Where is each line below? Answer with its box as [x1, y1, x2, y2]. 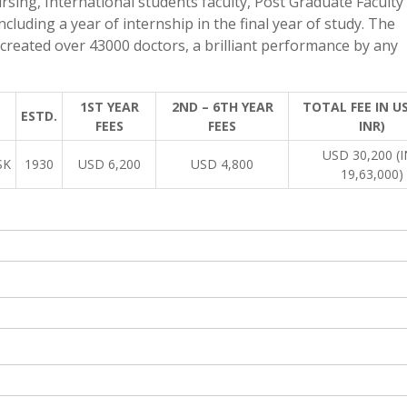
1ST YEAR [79, 98, 139, 115]
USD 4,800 [191, 155, 253, 173]
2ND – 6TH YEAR [171, 98, 273, 115]
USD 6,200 [77, 155, 141, 173]
